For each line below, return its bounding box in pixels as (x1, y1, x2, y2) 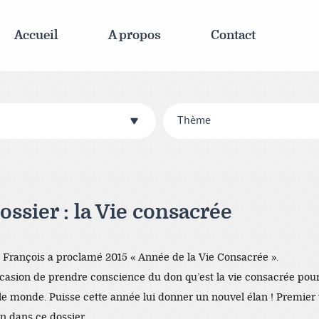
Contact (210, 28, 256, 42)
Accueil (14, 28, 58, 42)
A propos (108, 28, 161, 42)
